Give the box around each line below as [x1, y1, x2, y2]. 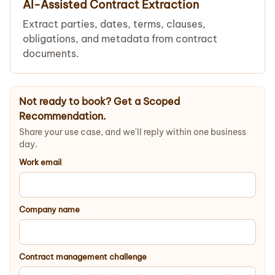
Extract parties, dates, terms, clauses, [23, 18, 206, 30]
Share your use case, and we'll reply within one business [19, 126, 246, 137]
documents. [23, 47, 79, 60]
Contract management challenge [19, 252, 147, 261]
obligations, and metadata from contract [23, 33, 217, 45]
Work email [19, 157, 61, 167]
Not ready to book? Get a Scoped [19, 95, 180, 107]
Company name [19, 204, 80, 214]
